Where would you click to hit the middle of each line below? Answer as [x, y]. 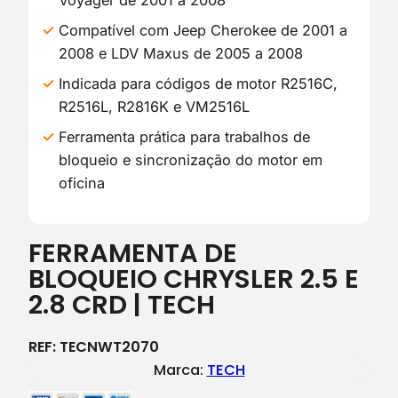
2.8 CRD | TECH [122, 305]
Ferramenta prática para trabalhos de [184, 137]
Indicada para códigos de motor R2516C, [198, 84]
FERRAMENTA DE [133, 254]
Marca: [180, 370]
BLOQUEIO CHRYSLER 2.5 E [194, 279]
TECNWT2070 [109, 346]
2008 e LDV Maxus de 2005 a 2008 [181, 54]
